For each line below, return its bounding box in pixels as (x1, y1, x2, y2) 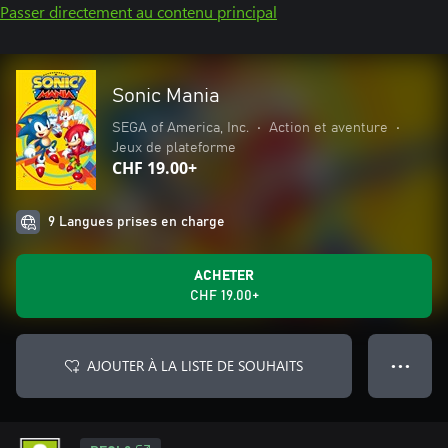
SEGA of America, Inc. (112, 121, 249, 135)
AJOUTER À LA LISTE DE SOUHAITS (87, 356, 303, 375)
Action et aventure (269, 121, 388, 135)
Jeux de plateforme (112, 141, 236, 155)
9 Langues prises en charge (48, 215, 225, 229)
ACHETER (194, 269, 254, 283)
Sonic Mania (112, 86, 220, 106)
